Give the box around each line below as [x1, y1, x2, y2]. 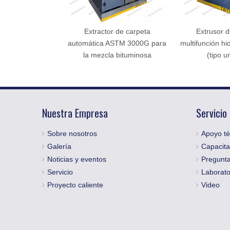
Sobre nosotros [47, 129, 97, 138]
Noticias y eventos [47, 155, 106, 163]
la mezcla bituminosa [83, 51, 151, 59]
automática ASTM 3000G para [68, 39, 166, 47]
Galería [47, 142, 71, 150]
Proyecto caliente [47, 181, 103, 189]
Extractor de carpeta [84, 27, 150, 35]
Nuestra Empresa [42, 105, 108, 121]
